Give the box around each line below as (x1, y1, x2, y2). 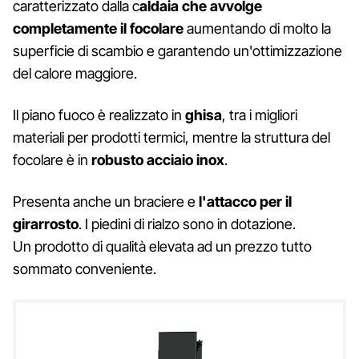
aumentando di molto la (184, 20, 331, 38)
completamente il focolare (13, 20, 184, 38)
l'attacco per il (199, 193, 292, 211)
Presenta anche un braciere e (13, 193, 199, 211)
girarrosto (13, 216, 79, 233)
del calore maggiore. (13, 65, 137, 83)
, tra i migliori (222, 107, 297, 124)
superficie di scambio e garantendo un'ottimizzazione (13, 42, 342, 60)
